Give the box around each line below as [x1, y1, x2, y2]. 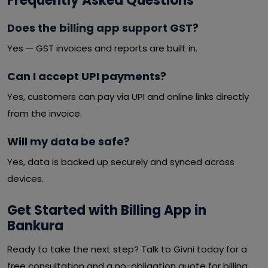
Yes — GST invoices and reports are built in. [7, 42, 197, 54]
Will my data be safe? [7, 134, 130, 149]
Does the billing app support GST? [7, 20, 199, 35]
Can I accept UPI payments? [7, 69, 166, 84]
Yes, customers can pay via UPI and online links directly [7, 90, 249, 103]
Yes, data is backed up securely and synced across [7, 156, 234, 168]
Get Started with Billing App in [7, 201, 206, 220]
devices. [7, 172, 44, 185]
